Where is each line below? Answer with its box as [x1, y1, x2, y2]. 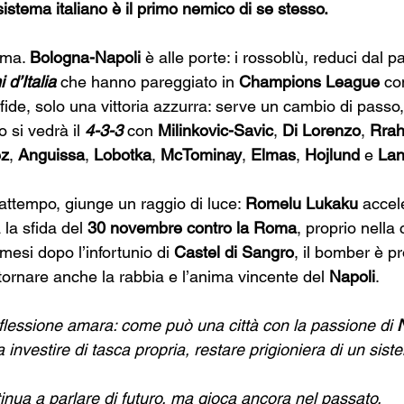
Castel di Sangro [174, 243, 294, 262]
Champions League [239, 72, 380, 91]
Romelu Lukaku [245, 194, 358, 213]
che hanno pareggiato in [56, 72, 239, 91]
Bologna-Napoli [30, 48, 141, 67]
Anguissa [18, 145, 85, 164]
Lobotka [94, 145, 151, 164]
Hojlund [305, 145, 360, 164]
